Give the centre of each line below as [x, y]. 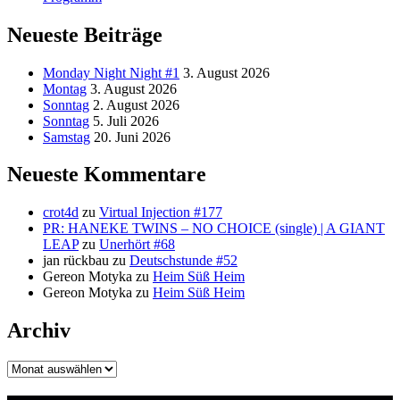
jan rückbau [76, 261]
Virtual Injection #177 [161, 212]
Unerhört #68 [137, 245]
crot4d [61, 212]
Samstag [67, 137]
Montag [65, 88]
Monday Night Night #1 [111, 72]
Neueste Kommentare [107, 175]
